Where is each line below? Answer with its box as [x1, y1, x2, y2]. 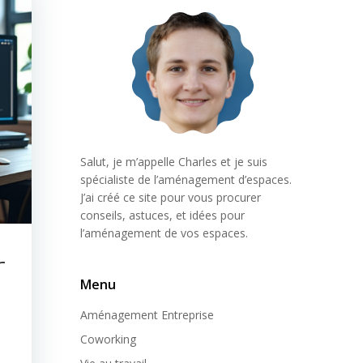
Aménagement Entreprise [80, 307, 214, 322]
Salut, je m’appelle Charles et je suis [80, 154, 267, 169]
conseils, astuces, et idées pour [80, 207, 245, 223]
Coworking [80, 331, 136, 347]
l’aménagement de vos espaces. [80, 225, 248, 241]
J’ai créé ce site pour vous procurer [80, 190, 261, 205]
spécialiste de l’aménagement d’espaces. [80, 172, 292, 187]
